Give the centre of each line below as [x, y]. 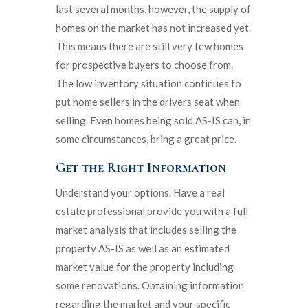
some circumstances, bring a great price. [146, 139]
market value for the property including [144, 266]
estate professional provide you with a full [152, 211]
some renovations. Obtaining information [150, 285]
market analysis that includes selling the [146, 229]
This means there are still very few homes [149, 46]
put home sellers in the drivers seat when [147, 101]
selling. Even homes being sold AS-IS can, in [153, 120]
